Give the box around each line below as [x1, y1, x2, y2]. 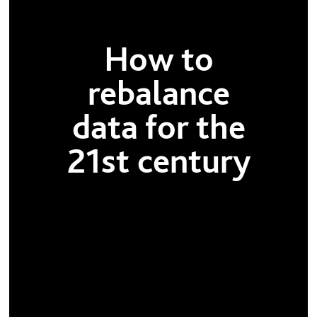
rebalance [87, 71, 230, 113]
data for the [71, 105, 246, 147]
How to [103, 38, 214, 79]
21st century [67, 139, 250, 181]
